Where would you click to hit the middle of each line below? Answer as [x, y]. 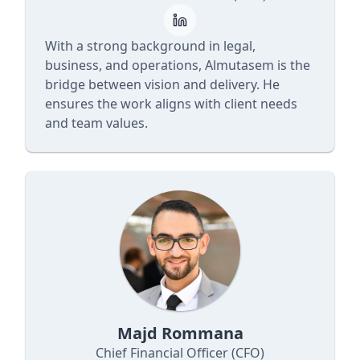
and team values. [96, 123]
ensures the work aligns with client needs [171, 104]
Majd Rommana [180, 333]
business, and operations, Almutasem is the [178, 65]
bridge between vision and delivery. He [162, 84]
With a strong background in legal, [150, 46]
